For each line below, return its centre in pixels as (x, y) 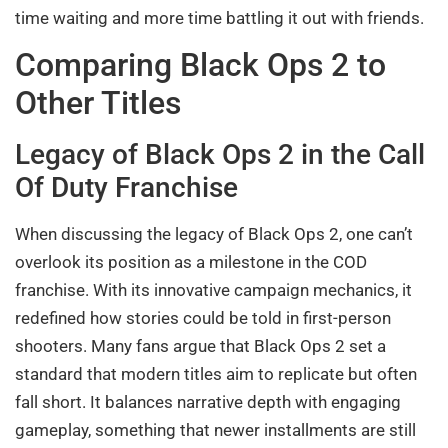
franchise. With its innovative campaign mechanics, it (213, 289)
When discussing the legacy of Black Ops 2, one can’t (214, 233)
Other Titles (98, 102)
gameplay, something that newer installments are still (215, 429)
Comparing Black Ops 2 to (200, 64)
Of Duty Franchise (126, 187)
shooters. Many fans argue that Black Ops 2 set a (200, 345)
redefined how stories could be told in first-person (203, 317)
